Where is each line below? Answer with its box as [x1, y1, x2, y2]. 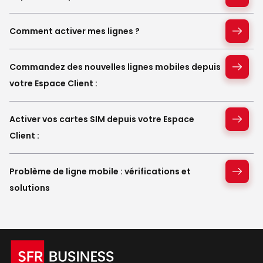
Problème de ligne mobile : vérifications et [9, 165, 191, 177]
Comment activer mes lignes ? [9, 25, 140, 37]
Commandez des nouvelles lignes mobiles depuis [9, 60, 221, 73]
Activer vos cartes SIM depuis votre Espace [9, 113, 194, 125]
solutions [9, 181, 50, 194]
